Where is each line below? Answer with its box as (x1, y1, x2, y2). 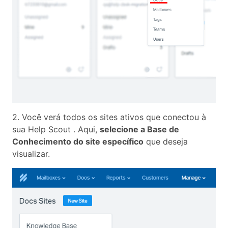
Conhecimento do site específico (12, 136, 144, 147)
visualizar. (12, 148, 50, 159)
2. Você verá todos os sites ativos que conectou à (12, 111, 206, 122)
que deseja (144, 136, 188, 147)
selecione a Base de (100, 124, 179, 134)
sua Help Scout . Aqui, (12, 124, 100, 134)
